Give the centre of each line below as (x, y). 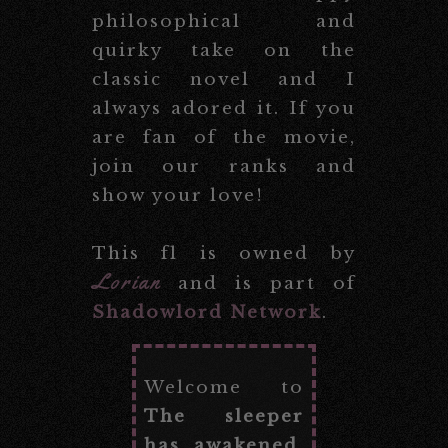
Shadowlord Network (207, 312)
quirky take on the (224, 50)
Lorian (127, 281)
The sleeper (224, 416)
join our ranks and (224, 166)
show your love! (178, 195)
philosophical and (224, 21)
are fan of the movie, (224, 137)
